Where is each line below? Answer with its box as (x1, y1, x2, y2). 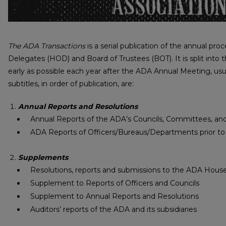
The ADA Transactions (8, 41, 85, 50)
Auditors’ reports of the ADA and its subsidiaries (30, 205, 197, 214)
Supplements (18, 153, 68, 162)
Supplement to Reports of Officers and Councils (30, 179, 199, 188)
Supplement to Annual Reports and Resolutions (30, 192, 199, 201)
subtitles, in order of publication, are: (8, 79, 134, 88)
